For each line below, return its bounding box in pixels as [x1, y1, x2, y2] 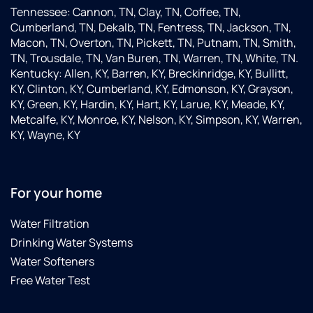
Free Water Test [10, 272, 90, 289]
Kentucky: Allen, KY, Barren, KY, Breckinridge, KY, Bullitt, [10, 66, 289, 82]
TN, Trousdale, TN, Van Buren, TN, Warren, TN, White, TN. [10, 50, 298, 66]
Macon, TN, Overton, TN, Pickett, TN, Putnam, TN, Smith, [10, 35, 296, 51]
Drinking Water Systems [10, 235, 133, 251]
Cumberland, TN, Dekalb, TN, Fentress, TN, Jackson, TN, [10, 20, 291, 36]
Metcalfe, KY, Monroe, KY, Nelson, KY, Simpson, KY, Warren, [10, 112, 303, 128]
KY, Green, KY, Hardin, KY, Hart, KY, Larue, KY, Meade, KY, [10, 96, 285, 112]
